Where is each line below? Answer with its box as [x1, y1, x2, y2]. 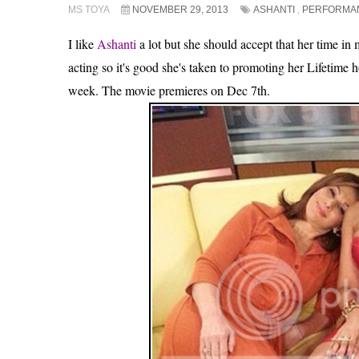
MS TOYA [68, 4, 111, 16]
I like [68, 35, 97, 53]
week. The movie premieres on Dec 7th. [68, 82, 270, 99]
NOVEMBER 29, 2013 [132, 4, 228, 16]
